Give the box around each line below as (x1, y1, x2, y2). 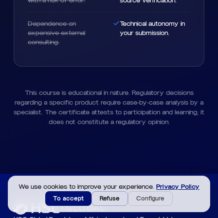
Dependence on (28, 19, 76, 27)
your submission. (120, 29, 169, 36)
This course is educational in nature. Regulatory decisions (24, 89, 194, 96)
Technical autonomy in (120, 19, 185, 27)
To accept (53, 195, 84, 202)
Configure (136, 195, 164, 202)
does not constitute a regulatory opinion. (48, 118, 170, 126)
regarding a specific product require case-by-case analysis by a (15, 98, 203, 106)
